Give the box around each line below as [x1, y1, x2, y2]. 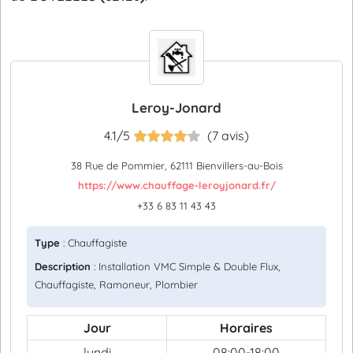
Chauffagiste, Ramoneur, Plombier [35, 278, 198, 291]
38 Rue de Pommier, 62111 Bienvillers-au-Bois [70, 159, 283, 172]
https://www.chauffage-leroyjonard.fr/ [77, 179, 276, 191]
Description [35, 260, 91, 273]
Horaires [220, 320, 273, 336]
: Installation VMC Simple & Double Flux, [91, 260, 281, 273]
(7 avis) [207, 128, 249, 143]
